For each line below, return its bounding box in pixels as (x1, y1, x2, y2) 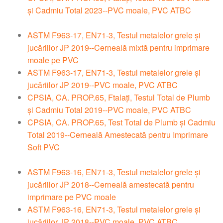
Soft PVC (27, 141, 60, 153)
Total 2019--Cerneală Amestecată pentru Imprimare (27, 129, 208, 141)
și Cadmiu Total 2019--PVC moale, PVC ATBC (27, 104, 191, 116)
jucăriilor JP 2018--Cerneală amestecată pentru (27, 179, 194, 191)
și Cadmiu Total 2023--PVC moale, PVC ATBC (27, 4, 191, 16)
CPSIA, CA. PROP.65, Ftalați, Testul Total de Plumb (27, 92, 210, 104)
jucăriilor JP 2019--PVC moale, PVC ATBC (27, 79, 178, 91)
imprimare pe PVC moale (27, 191, 116, 203)
